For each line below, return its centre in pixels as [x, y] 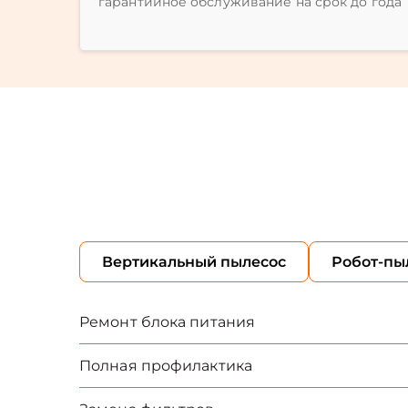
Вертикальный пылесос [194, 262]
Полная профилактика [166, 366]
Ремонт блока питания [167, 322]
